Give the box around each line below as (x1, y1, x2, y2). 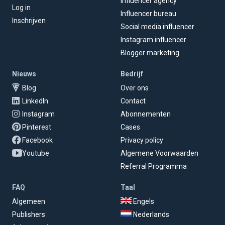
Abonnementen (121, 109, 171, 118)
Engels (132, 197, 154, 205)
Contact (121, 96, 146, 105)
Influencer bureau (121, 9, 176, 18)
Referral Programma (121, 162, 187, 170)
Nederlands (132, 210, 169, 218)
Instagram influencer (121, 35, 186, 44)
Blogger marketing (121, 48, 179, 57)
